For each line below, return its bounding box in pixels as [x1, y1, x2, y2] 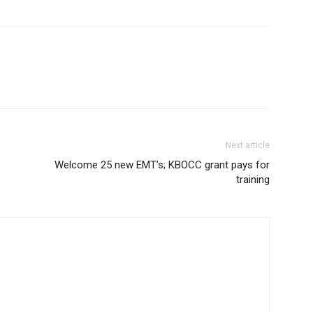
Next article [226, 140, 270, 150]
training [236, 173, 270, 186]
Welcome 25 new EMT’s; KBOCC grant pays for [54, 159, 270, 171]
